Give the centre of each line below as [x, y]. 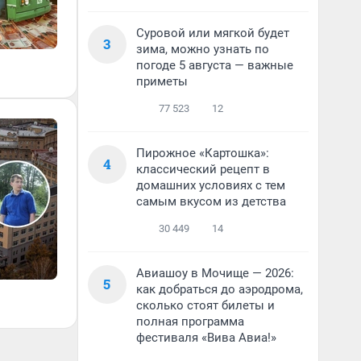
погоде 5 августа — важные [215, 65]
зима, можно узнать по [203, 49]
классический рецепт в [203, 169]
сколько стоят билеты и [205, 305]
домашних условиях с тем [211, 185]
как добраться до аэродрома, [220, 289]
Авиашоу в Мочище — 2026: [215, 273]
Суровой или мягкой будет [213, 33]
